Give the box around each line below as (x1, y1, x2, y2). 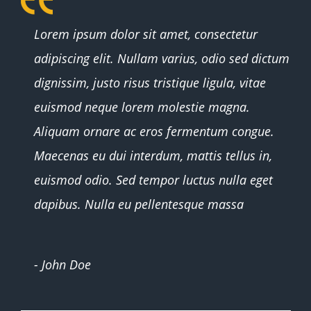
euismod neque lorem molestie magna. (34, 98, 251, 115)
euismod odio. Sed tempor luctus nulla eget (34, 171, 274, 188)
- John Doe (34, 256, 92, 273)
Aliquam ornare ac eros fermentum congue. (34, 122, 275, 140)
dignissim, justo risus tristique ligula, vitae (34, 74, 267, 91)
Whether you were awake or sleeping (42, 4, 258, 22)
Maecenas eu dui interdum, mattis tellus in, (34, 146, 273, 164)
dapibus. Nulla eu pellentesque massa (34, 195, 244, 212)
